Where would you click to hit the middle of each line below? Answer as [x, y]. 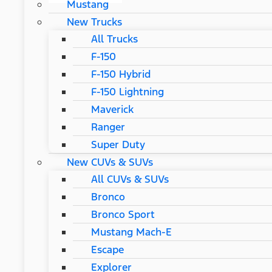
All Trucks [114, 39]
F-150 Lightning [127, 91]
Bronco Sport [123, 214]
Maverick [112, 109]
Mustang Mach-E [131, 232]
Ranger [108, 127]
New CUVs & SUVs [110, 162]
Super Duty [118, 144]
